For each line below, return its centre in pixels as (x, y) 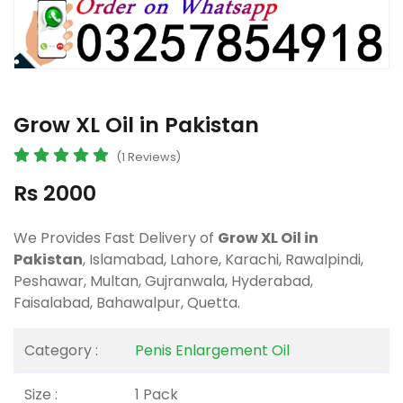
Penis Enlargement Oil (212, 350)
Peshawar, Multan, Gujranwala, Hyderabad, (163, 281)
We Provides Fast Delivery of (116, 237)
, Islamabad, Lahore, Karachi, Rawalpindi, (223, 259)
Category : (61, 350)
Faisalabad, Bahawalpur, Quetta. (127, 302)
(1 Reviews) (148, 157)
